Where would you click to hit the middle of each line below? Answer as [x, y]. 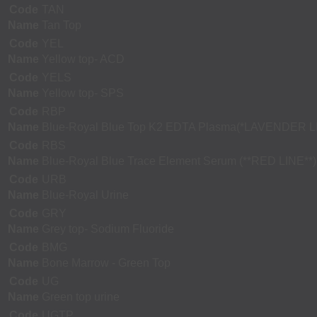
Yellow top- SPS [83, 93]
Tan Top [62, 25]
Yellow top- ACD [83, 59]
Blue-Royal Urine [85, 195]
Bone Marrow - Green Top [106, 263]
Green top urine [81, 297]
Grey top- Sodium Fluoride [108, 229]
